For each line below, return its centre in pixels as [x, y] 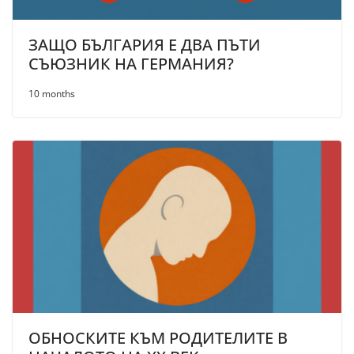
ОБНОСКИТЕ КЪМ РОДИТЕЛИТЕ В [158, 338]
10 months [52, 93]
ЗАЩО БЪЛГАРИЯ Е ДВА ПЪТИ [145, 44]
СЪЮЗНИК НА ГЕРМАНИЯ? [131, 63]
